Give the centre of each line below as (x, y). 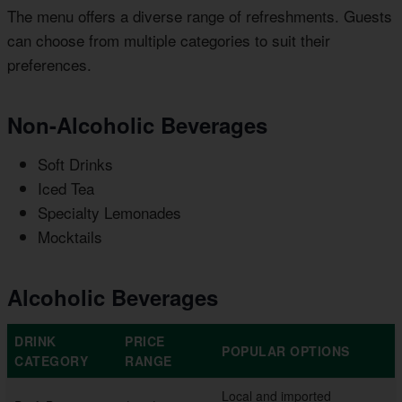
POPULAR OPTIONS (286, 351)
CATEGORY (51, 361)
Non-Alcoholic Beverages (137, 125)
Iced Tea (66, 188)
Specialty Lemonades (109, 213)
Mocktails (70, 237)
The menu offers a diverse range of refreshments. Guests (200, 16)
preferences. (49, 65)
